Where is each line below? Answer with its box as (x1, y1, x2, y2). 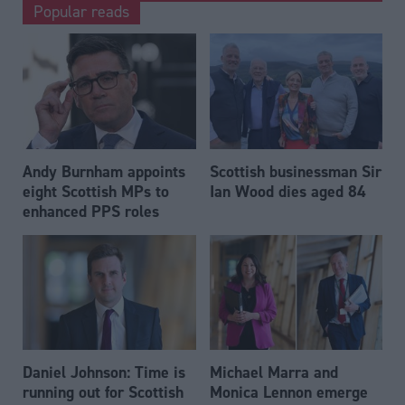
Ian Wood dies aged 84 (209, 180, 366, 202)
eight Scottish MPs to (23, 180, 169, 202)
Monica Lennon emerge (209, 381, 368, 403)
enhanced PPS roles (23, 200, 159, 221)
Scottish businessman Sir (209, 160, 381, 182)
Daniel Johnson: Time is (23, 362, 185, 383)
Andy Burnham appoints (23, 160, 185, 182)
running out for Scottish (23, 381, 184, 403)
